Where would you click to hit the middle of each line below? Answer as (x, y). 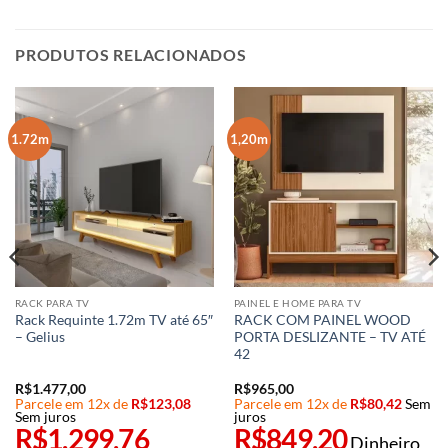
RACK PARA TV (52, 303)
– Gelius (39, 337)
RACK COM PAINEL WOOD (322, 320)
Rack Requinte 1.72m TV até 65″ (113, 320)
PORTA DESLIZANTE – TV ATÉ (329, 337)
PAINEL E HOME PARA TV (297, 303)
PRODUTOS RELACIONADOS (131, 55)
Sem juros (45, 416)
